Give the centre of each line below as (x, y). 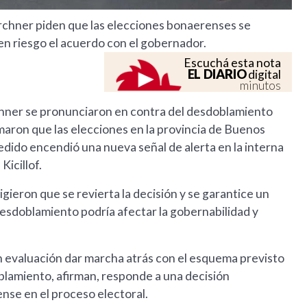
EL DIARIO (217, 74)
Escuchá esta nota (233, 63)
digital (264, 75)
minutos (261, 86)
